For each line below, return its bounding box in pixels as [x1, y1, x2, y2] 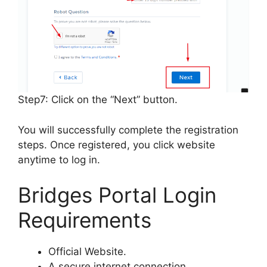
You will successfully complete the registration [18, 123, 238, 136]
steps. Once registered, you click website [18, 138, 215, 151]
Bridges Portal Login [18, 182, 216, 208]
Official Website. [48, 246, 126, 258]
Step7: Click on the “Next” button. [18, 94, 178, 106]
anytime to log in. [18, 153, 100, 166]
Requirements [18, 207, 151, 233]
